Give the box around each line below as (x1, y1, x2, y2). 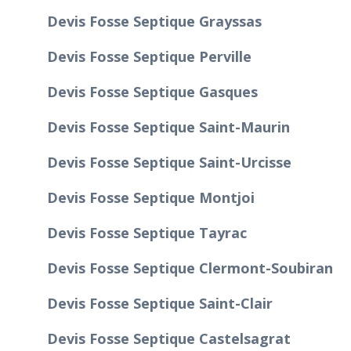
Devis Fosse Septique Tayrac (47, 223, 247, 242)
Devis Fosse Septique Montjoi (47, 187, 255, 207)
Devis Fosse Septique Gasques (47, 81, 258, 101)
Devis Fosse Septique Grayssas (47, 11, 262, 31)
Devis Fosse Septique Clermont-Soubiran (47, 258, 333, 277)
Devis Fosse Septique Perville (47, 46, 251, 66)
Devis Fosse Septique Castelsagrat (47, 328, 291, 348)
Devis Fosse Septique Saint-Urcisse (47, 152, 291, 172)
